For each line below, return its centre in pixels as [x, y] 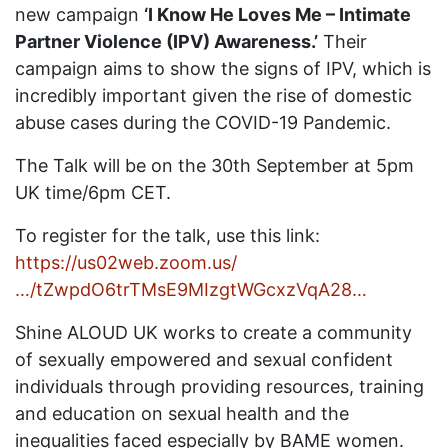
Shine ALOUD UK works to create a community [213, 332]
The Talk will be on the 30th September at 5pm [214, 165]
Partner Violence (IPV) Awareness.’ [166, 41]
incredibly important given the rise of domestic [213, 95]
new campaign [79, 14]
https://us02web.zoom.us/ [126, 262]
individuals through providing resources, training [219, 386]
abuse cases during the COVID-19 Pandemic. [203, 122]
